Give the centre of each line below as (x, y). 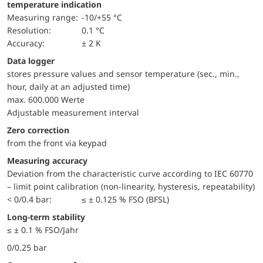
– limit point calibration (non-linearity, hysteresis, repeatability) (131, 186)
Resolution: (32, 30)
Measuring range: (46, 17)
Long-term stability (48, 217)
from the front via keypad (57, 143)
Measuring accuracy (47, 160)
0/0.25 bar (27, 247)
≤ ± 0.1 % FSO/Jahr (43, 230)
